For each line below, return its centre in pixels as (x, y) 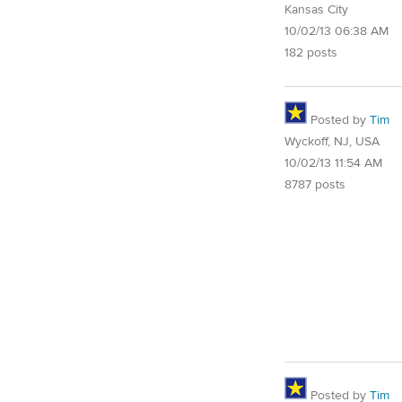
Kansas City (316, 10)
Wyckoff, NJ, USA (332, 142)
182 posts (311, 53)
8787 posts (315, 185)
